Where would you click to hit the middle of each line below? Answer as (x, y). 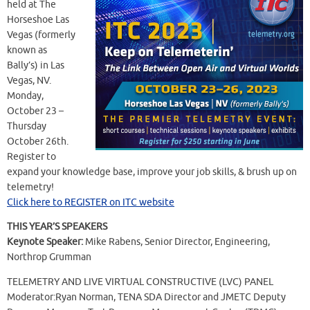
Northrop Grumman (49, 257)
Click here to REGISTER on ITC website (91, 202)
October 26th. (38, 141)
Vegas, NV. (29, 80)
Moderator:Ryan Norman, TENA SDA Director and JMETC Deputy (146, 297)
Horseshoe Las (38, 19)
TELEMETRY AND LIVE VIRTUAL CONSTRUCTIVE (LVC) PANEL (140, 282)
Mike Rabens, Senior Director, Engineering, (176, 242)
